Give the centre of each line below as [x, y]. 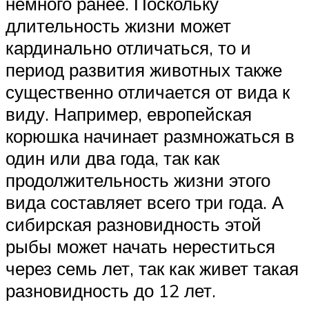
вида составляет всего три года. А [144, 202]
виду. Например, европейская [129, 114]
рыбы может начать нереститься [140, 247]
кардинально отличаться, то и [128, 48]
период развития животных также [144, 70]
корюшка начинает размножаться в [150, 136]
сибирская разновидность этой [133, 225]
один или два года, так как [112, 158]
